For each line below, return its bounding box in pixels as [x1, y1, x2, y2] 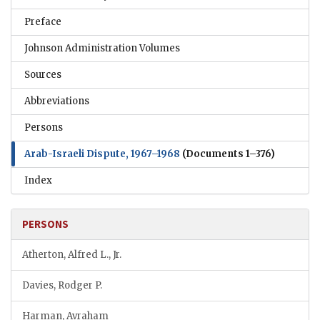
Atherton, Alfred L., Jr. [22, 248, 121, 261]
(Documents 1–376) [180, 147, 275, 160]
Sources [24, 68, 61, 81]
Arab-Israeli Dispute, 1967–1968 [24, 147, 180, 160]
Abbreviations [24, 94, 89, 107]
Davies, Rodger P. [22, 279, 102, 291]
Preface [24, 15, 61, 28]
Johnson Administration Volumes [24, 41, 180, 54]
